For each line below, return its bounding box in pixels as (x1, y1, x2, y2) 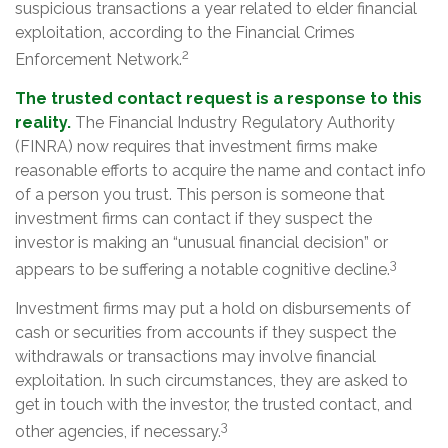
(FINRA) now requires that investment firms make (15, 136, 377, 156)
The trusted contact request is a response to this (15, 88, 422, 108)
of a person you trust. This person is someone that (15, 184, 385, 204)
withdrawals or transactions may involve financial (15, 347, 376, 367)
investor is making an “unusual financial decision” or (15, 232, 388, 252)
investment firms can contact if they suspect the (15, 208, 372, 228)
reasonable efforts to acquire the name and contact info (15, 160, 426, 180)
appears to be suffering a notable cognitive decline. (15, 260, 390, 280)
